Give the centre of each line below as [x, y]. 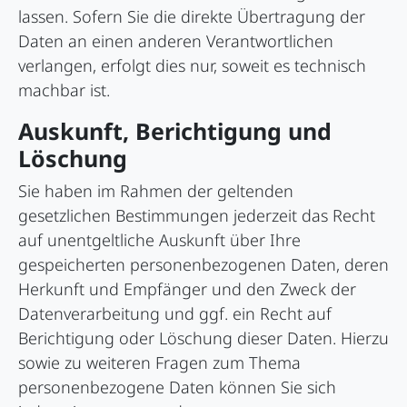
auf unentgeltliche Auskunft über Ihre [159, 240]
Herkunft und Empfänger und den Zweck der [187, 289]
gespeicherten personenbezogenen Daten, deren [203, 265]
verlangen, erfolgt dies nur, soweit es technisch [192, 66]
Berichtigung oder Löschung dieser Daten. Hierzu [203, 338]
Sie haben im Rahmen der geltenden [156, 191]
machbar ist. [64, 90]
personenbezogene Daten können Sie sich [177, 387]
